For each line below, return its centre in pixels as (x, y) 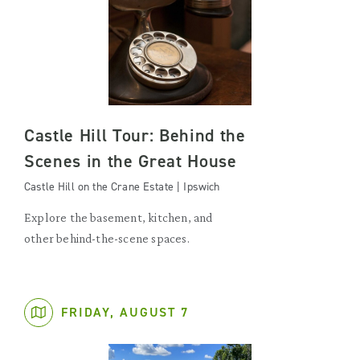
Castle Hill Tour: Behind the (135, 135)
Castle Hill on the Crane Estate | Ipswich (122, 187)
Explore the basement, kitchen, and (119, 217)
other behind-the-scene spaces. (107, 238)
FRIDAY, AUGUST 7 (125, 312)
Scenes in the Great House (131, 161)
